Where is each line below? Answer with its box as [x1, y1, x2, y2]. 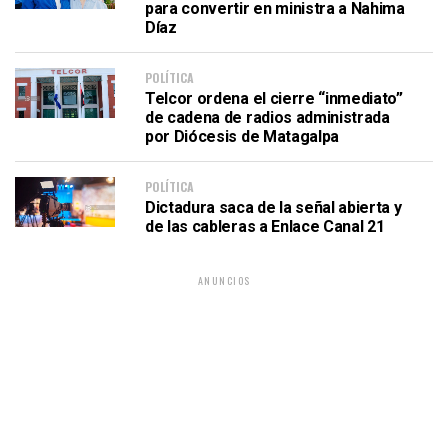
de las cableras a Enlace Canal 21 [145, 217, 385, 236]
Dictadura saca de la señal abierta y [145, 198, 402, 217]
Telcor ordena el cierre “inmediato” [145, 89, 403, 108]
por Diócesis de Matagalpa [145, 127, 339, 146]
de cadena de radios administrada [145, 108, 390, 127]
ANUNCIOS [197, 273, 251, 288]
